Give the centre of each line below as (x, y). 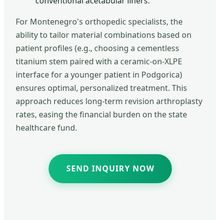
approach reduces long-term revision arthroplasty (109, 101)
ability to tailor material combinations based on (104, 35)
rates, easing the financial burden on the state (101, 114)
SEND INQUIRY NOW (110, 168)
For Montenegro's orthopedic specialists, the (99, 21)
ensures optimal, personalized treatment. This (101, 88)
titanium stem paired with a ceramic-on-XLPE (99, 61)
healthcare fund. (46, 127)
